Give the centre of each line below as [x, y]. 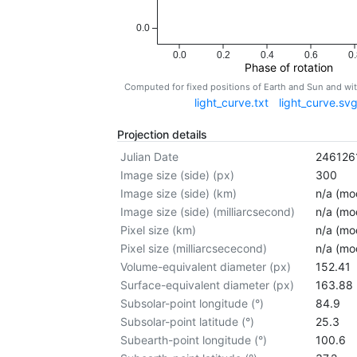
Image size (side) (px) [178, 175]
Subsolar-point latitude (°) [188, 322]
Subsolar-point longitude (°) [192, 304]
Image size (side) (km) [179, 194]
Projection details [162, 135]
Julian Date [150, 157]
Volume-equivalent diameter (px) [206, 267]
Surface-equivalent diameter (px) [208, 285]
